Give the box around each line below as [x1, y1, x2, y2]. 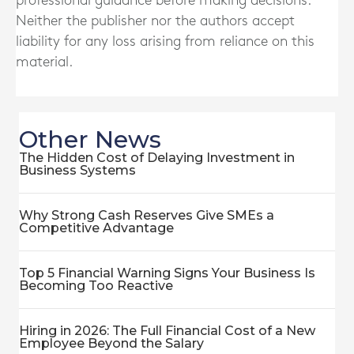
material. [16, 55, 73, 69]
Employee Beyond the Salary [19, 336, 204, 351]
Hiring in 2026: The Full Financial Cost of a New [19, 323, 315, 338]
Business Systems [19, 163, 136, 178]
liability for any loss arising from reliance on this [16, 35, 314, 48]
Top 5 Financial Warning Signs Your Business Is [19, 265, 315, 281]
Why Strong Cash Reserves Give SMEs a [19, 208, 274, 223]
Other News [19, 125, 161, 154]
